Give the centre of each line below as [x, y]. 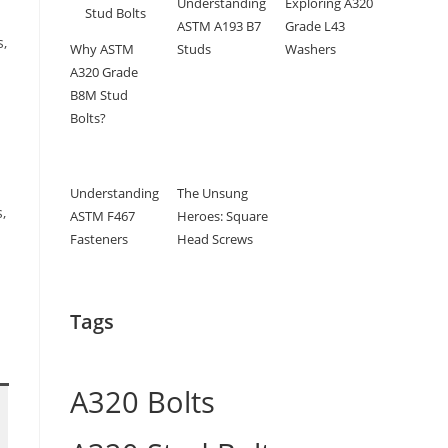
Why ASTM [102, 49]
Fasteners [99, 239]
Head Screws [215, 239]
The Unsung [213, 193]
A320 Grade [104, 72]
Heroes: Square [223, 216]
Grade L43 [314, 26]
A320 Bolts [142, 401]
